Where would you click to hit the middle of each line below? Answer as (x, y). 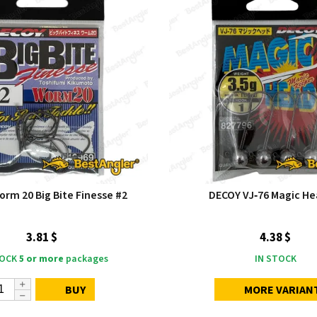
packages (86, 259)
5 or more (41, 259)
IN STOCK (275, 259)
